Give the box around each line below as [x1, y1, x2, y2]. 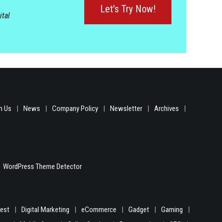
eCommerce [81, 205, 116, 214]
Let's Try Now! [100, 3, 156, 15]
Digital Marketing [21, 205, 69, 214]
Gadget [128, 205, 149, 214]
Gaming [161, 205, 183, 214]
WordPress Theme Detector [3, 162, 82, 171]
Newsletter [110, 104, 142, 113]
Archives [154, 104, 179, 113]
